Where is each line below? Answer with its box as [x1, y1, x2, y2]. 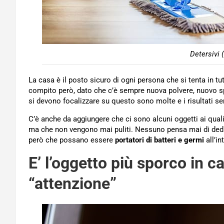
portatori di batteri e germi [115, 135, 204, 144]
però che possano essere [28, 135, 115, 144]
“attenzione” [28, 174, 116, 193]
